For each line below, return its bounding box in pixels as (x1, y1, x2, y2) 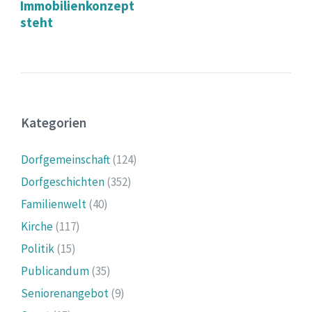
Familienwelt (21, 196, 86, 212)
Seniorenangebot (21, 285, 109, 301)
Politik (21, 240, 54, 256)
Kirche (21, 218, 53, 234)
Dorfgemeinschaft (21, 151, 110, 167)
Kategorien (21, 114, 86, 131)
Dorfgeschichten (21, 173, 104, 189)
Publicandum (21, 263, 89, 279)
